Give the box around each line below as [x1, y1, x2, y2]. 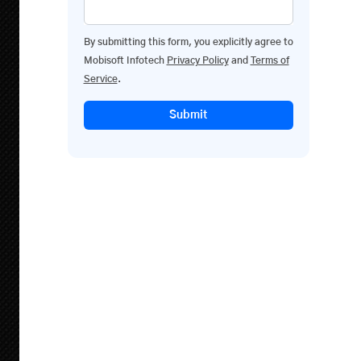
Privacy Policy [166, 56, 229, 65]
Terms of [250, 56, 289, 65]
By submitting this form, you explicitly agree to [83, 37, 293, 47]
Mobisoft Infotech [83, 56, 167, 65]
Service [83, 74, 118, 84]
